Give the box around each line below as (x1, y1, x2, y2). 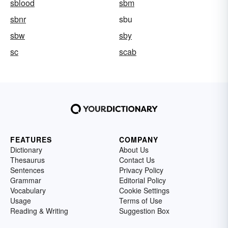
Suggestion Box (119, 206, 169, 216)
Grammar (10, 175, 41, 186)
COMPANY (119, 134, 158, 145)
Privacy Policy (119, 165, 163, 176)
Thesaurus (10, 155, 45, 165)
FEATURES (10, 134, 52, 145)
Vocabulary (10, 185, 46, 196)
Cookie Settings (119, 185, 169, 196)
